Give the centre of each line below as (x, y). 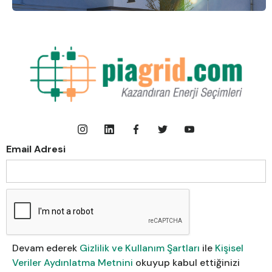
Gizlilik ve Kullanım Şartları (141, 248)
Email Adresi (36, 149)
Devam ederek (46, 248)
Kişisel (229, 248)
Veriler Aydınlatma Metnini (73, 262)
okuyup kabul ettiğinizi (186, 262)
